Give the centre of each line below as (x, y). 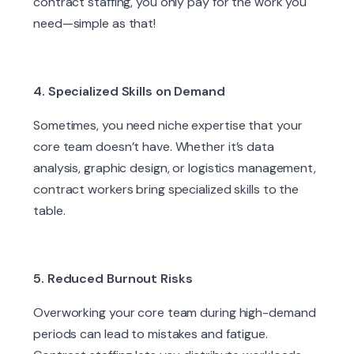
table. (49, 211)
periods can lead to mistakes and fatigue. (151, 334)
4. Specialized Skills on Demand (129, 92)
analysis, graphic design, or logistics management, (175, 168)
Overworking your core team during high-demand (175, 313)
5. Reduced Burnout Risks (113, 279)
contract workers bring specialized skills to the (166, 190)
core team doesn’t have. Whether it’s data (154, 147)
